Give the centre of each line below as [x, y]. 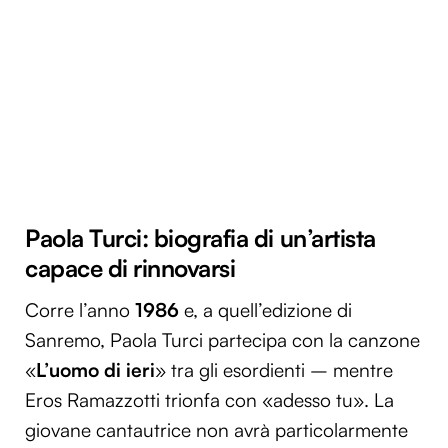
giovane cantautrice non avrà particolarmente [216, 430]
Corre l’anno [80, 310]
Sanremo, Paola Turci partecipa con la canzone [222, 340]
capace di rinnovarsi [130, 267]
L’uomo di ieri [95, 370]
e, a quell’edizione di [265, 310]
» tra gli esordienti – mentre [274, 370]
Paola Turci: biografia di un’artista [200, 237]
